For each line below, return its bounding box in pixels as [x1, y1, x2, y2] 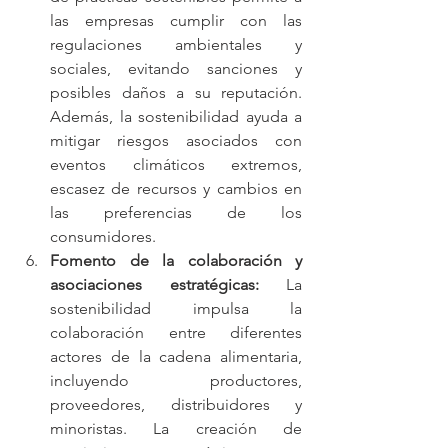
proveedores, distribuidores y [50, 394, 302, 414]
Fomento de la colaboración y [50, 250, 302, 270]
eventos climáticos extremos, [50, 154, 302, 174]
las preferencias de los [50, 202, 302, 222]
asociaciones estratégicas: [50, 274, 286, 294]
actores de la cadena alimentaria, [50, 346, 302, 366]
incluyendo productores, [50, 370, 302, 390]
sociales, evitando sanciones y [50, 58, 302, 78]
